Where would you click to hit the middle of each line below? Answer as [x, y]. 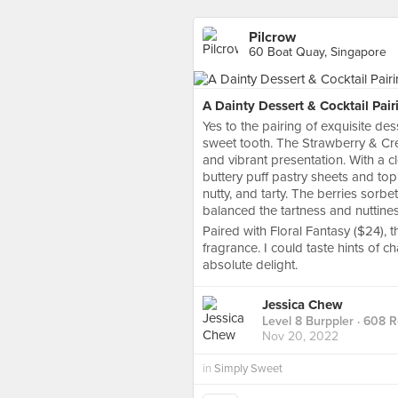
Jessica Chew [302, 305]
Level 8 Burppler [308, 322]
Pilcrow [272, 37]
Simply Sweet [248, 369]
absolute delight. [250, 265]
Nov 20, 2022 [300, 337]
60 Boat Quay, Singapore [318, 52]
